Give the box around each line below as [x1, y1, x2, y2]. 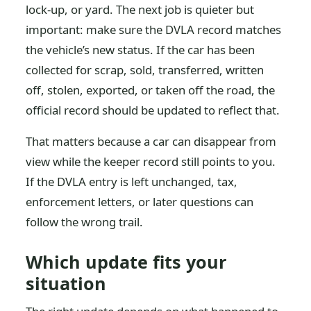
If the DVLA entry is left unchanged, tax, [26, 174, 238, 190]
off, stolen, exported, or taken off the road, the [26, 82, 276, 98]
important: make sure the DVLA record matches [26, 22, 282, 37]
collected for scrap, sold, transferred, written [26, 62, 264, 78]
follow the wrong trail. [26, 214, 144, 230]
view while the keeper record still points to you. [26, 153, 276, 169]
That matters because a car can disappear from [26, 133, 277, 149]
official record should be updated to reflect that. [26, 102, 280, 118]
